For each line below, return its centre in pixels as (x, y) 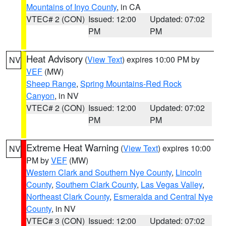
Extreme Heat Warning (72, 147)
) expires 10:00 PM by (161, 59)
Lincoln (189, 172)
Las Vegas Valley (172, 184)
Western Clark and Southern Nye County (99, 172)
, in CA (129, 7)
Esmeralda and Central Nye (163, 196)
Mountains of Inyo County (71, 7)
